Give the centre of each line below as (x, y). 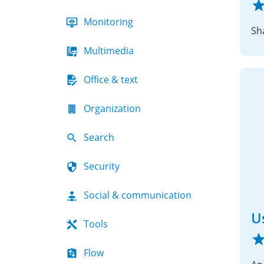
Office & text (111, 80)
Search (99, 137)
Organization (112, 108)
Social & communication (138, 195)
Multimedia (109, 51)
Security (102, 166)
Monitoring (108, 22)
